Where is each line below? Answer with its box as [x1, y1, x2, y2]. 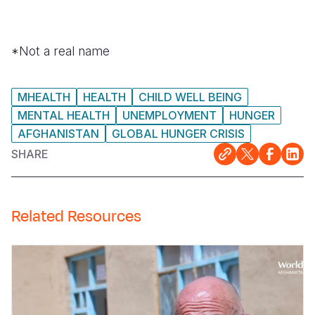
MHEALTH [18, 89, 70, 104]
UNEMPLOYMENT [122, 108, 217, 122]
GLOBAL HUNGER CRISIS [112, 126, 245, 141]
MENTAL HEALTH [18, 108, 110, 122]
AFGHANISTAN [18, 126, 99, 141]
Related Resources [11, 205, 141, 228]
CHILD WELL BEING [139, 89, 242, 104]
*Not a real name [11, 43, 110, 58]
